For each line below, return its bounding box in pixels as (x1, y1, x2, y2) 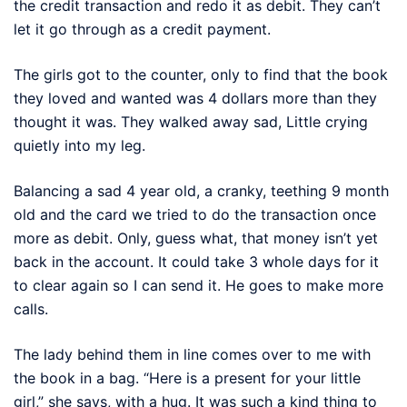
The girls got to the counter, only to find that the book (14, 65, 388, 84)
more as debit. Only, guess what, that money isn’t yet (14, 228, 378, 247)
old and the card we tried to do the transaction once (14, 204, 376, 223)
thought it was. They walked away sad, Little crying (14, 112, 368, 131)
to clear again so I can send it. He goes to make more (14, 275, 383, 294)
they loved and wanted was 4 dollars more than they (14, 88, 377, 107)
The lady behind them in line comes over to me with (14, 344, 371, 363)
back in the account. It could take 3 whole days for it (14, 252, 379, 271)
